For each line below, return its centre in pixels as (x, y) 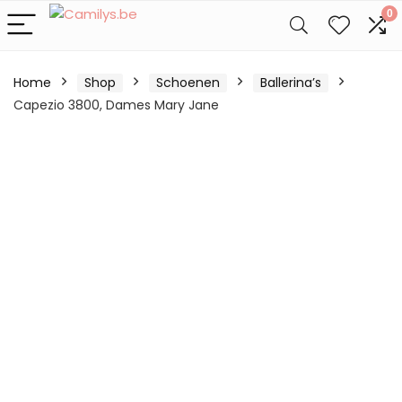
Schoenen (188, 83)
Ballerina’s (291, 83)
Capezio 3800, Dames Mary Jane (116, 105)
